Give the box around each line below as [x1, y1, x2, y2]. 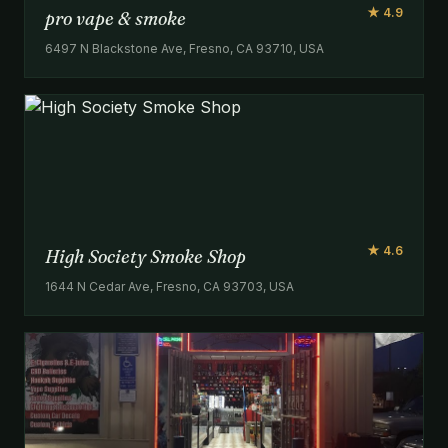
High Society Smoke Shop [45, 245, 246, 268]
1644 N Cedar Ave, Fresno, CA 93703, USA [45, 279, 294, 294]
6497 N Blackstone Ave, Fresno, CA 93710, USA [45, 41, 324, 56]
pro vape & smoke [45, 7, 186, 30]
